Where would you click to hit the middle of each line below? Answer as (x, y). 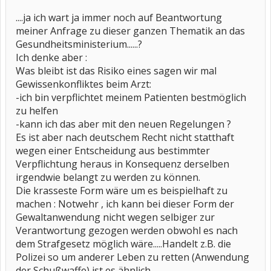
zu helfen (37, 111)
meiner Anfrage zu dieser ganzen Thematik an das (130, 31)
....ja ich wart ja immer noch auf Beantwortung (119, 18)
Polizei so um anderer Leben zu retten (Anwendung (132, 257)
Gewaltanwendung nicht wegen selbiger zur (115, 217)
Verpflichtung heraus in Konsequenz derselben (122, 164)
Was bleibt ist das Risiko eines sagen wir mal (116, 71)
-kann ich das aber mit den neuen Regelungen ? (123, 124)
